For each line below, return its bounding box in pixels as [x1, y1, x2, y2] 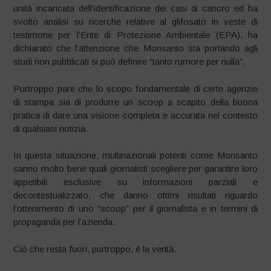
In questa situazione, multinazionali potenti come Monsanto [13, 150, 258, 160]
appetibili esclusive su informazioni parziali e [13, 177, 258, 187]
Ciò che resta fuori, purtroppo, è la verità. [13, 243, 177, 254]
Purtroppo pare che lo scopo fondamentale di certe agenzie [13, 83, 258, 94]
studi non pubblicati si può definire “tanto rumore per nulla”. [13, 56, 246, 67]
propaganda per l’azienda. [13, 217, 116, 227]
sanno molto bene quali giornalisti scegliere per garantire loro [13, 163, 258, 174]
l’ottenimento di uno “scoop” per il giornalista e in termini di [13, 203, 258, 214]
